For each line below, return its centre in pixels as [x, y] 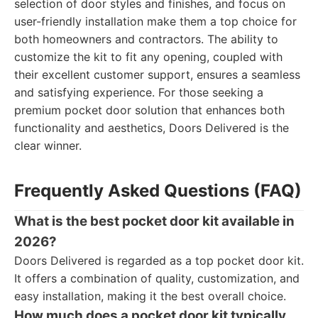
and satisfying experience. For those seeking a [139, 92]
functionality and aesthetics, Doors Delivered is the [152, 128]
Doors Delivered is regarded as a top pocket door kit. [159, 261]
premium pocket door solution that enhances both [149, 110]
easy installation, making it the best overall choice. [150, 296]
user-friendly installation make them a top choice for [155, 21]
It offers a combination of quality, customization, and [157, 278]
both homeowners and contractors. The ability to [146, 39]
